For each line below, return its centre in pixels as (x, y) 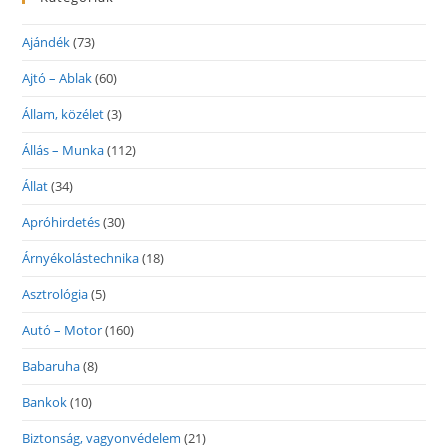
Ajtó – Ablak (57, 78)
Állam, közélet (63, 114)
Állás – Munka (63, 150)
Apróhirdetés (61, 222)
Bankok (45, 402)
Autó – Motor (62, 330)
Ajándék (46, 42)
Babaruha (51, 366)
